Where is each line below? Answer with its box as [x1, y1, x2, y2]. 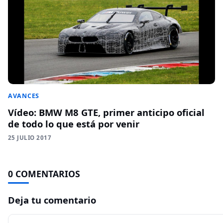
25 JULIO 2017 [8, 133, 51, 141]
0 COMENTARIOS [8, 167, 80, 180]
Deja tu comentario [8, 193, 96, 206]
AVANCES [8, 91, 40, 100]
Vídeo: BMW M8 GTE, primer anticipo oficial [8, 106, 205, 118]
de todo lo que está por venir [8, 117, 139, 130]
